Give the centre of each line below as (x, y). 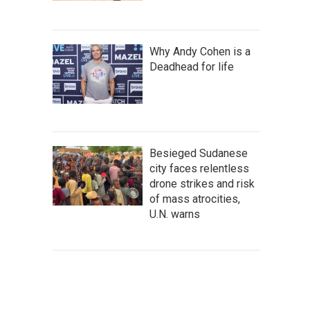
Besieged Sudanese (199, 153)
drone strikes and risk (202, 183)
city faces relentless (199, 168)
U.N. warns (175, 214)
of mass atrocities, (195, 199)
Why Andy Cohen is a (200, 51)
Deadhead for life (192, 66)
